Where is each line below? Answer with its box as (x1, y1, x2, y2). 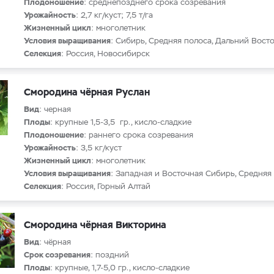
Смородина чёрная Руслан (24, 86, 150, 98)
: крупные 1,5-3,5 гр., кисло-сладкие (50, 117, 191, 127)
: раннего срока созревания (84, 130, 193, 140)
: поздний (91, 250, 129, 260)
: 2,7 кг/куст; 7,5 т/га (76, 10, 153, 20)
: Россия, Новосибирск (61, 48, 150, 59)
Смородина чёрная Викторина (24, 218, 166, 231)
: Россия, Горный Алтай (61, 181, 150, 191)
